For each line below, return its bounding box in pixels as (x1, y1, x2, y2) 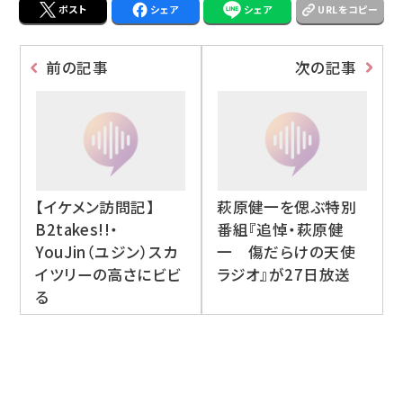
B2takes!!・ (35, 218, 119, 240)
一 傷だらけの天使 (217, 240, 356, 263)
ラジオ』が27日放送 (217, 263, 351, 285)
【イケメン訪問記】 (35, 195, 156, 218)
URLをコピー (318, 2, 379, 16)
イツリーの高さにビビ (35, 263, 182, 285)
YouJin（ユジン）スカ (35, 240, 178, 263)
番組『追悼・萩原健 (217, 218, 345, 240)
